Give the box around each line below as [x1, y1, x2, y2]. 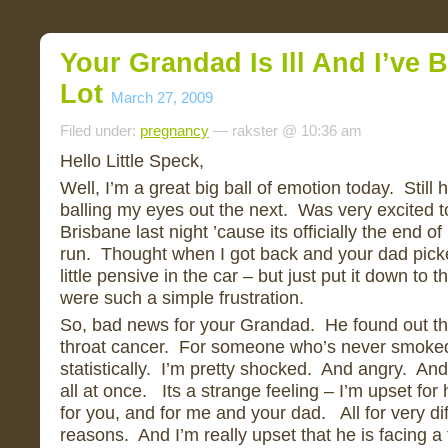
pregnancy [140, 122, 209, 139]
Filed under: [60, 122, 140, 139]
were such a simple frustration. [60, 287, 304, 308]
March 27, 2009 [111, 89, 213, 106]
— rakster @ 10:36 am [209, 122, 362, 139]
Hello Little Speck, [60, 150, 204, 171]
